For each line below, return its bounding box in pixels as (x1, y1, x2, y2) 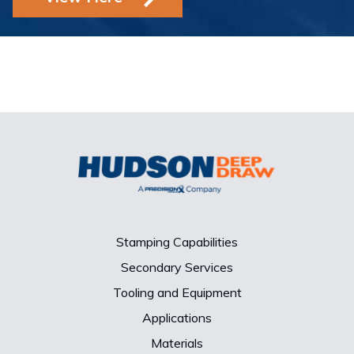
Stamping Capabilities (116, 234, 238, 250)
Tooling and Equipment (112, 284, 242, 301)
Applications (142, 310, 212, 326)
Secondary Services (121, 259, 233, 276)
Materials (151, 335, 203, 352)
